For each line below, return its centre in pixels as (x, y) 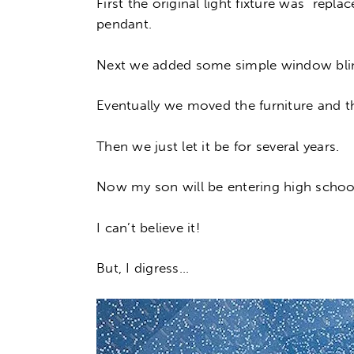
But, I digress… (143, 268)
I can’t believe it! (148, 227)
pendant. (124, 24)
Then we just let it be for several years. (218, 146)
